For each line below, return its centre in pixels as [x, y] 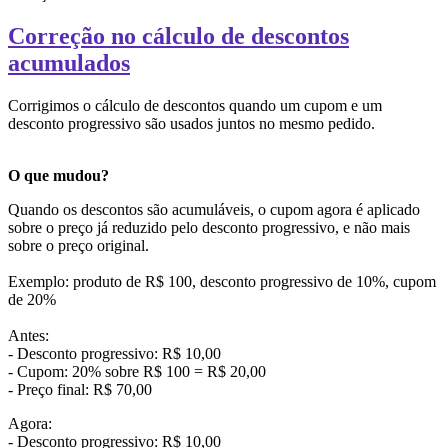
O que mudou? [60, 175]
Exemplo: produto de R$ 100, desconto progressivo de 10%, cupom [222, 281]
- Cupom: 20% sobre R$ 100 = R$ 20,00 [137, 371]
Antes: [200, 335]
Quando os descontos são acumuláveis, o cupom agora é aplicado [214, 209]
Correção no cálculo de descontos [178, 35]
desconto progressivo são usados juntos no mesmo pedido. [223, 123]
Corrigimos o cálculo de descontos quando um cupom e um [195, 105]
